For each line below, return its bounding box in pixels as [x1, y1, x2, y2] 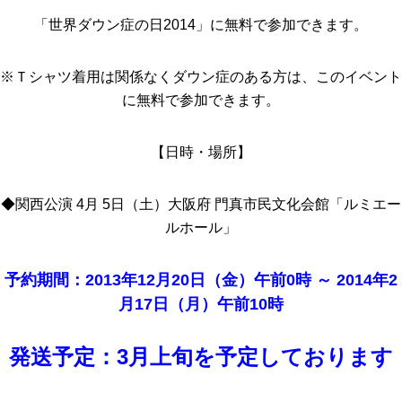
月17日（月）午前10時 [118, 295, 284, 313]
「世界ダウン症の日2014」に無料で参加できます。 [34, 17, 368, 32]
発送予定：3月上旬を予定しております [9, 345, 393, 369]
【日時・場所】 [151, 144, 251, 160]
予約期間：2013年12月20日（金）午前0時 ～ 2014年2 [4, 271, 398, 289]
